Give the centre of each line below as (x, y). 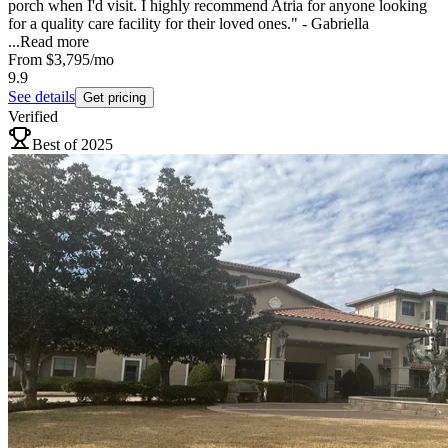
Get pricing (114, 98)
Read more (54, 42)
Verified (33, 117)
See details (41, 97)
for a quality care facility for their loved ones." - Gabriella (188, 24)
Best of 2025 (72, 145)
